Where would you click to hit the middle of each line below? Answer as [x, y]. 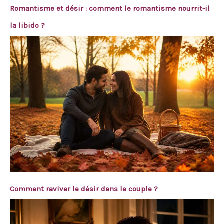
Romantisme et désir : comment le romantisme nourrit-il [110, 8]
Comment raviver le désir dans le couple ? [84, 189]
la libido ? [27, 25]
